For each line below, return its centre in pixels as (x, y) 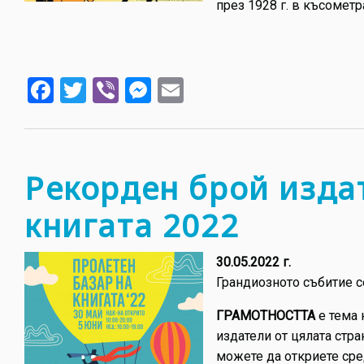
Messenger (214, 88)
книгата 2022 (132, 225)
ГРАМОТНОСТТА (266, 316)
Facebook (108, 88)
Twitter (126, 88)
